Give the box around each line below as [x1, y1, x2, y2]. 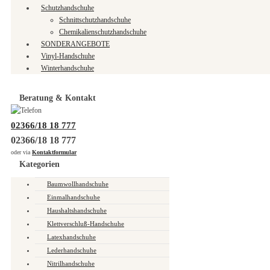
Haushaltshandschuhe [47, 206, 107, 214]
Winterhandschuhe [41, 63, 94, 72]
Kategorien [19, 159, 60, 169]
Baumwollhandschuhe [47, 180, 108, 187]
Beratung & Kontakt [19, 93, 96, 102]
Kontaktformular [32, 148, 77, 155]
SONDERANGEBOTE [41, 39, 110, 48]
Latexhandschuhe [47, 233, 96, 240]
